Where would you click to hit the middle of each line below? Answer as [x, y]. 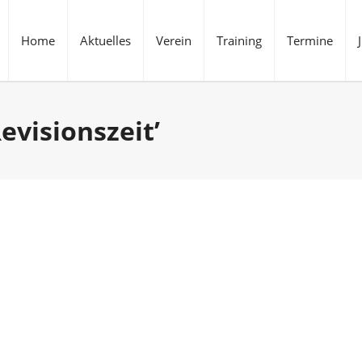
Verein [174, 40]
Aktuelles [105, 40]
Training [239, 40]
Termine [310, 40]
